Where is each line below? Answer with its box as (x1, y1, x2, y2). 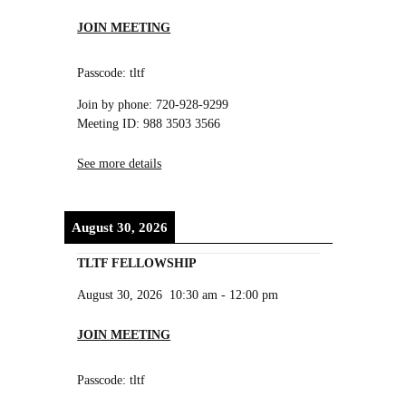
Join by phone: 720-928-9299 (77, 97, 229, 112)
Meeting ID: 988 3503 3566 (77, 116, 221, 131)
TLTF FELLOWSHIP (77, 255, 198, 270)
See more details (77, 155, 162, 170)
